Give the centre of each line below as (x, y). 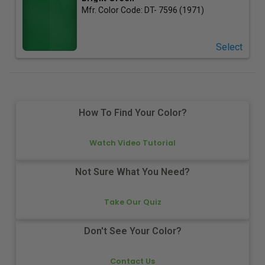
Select (229, 47)
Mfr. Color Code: (113, 10)
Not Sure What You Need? (132, 172)
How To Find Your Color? (132, 113)
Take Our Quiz (132, 202)
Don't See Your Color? (132, 231)
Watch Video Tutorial (132, 143)
